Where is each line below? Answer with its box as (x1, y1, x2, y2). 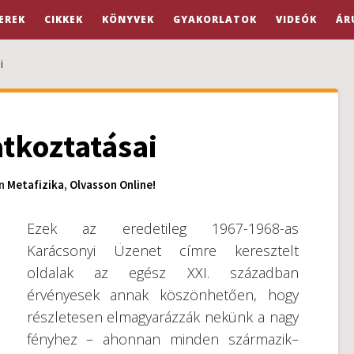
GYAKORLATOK (173, 13, 257, 26)
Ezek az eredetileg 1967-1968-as (26, 219, 299, 238)
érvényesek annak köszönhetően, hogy (26, 285, 299, 304)
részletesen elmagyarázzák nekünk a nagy (26, 307, 299, 326)
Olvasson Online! (69, 177, 156, 192)
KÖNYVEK (102, 13, 154, 26)
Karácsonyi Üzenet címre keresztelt (26, 241, 299, 260)
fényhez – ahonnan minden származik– (26, 330, 299, 348)
